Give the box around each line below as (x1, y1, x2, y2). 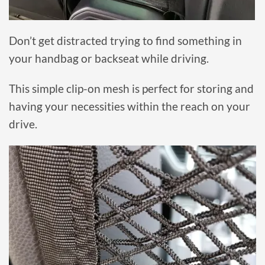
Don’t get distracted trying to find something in (9, 34, 242, 48)
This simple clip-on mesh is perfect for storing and (9, 82, 254, 96)
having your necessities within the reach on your (9, 99, 250, 114)
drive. (9, 117, 37, 131)
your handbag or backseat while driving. (9, 51, 209, 66)
